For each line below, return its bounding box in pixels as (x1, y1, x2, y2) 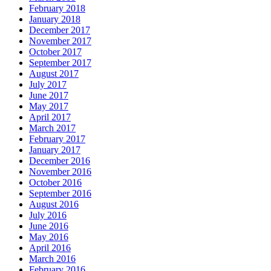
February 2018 (29, 3, 85, 14)
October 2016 (29, 177, 82, 188)
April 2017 (29, 112, 71, 123)
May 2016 (29, 232, 68, 243)
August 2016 (29, 199, 79, 210)
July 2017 (29, 79, 67, 90)
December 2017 (29, 25, 90, 36)
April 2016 (29, 243, 71, 253)
